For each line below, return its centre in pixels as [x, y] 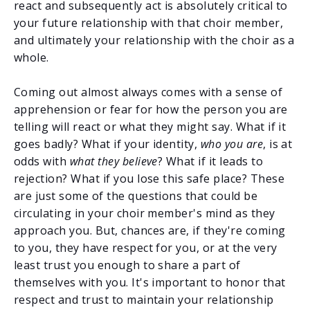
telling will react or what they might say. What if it [150, 126]
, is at [278, 144]
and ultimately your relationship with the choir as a [154, 40]
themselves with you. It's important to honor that [150, 282]
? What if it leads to [210, 161]
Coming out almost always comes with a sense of [148, 92]
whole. [31, 57]
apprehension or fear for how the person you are [151, 109]
